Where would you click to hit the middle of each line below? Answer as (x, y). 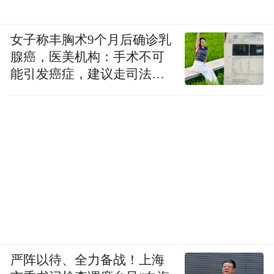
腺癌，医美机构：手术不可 (88, 57)
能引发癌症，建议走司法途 (88, 74)
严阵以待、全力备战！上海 (88, 260)
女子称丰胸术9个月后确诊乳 (91, 40)
